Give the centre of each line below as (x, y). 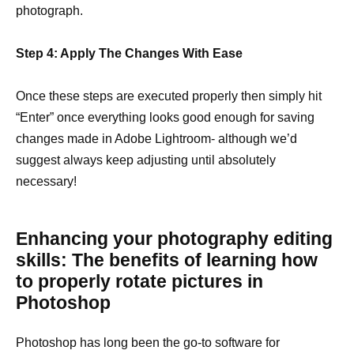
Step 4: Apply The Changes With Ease (129, 53)
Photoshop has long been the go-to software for (148, 343)
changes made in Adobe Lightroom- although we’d (156, 139)
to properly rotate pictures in (139, 282)
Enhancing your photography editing (174, 239)
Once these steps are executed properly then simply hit (169, 96)
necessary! (46, 182)
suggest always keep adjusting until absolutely (146, 160)
